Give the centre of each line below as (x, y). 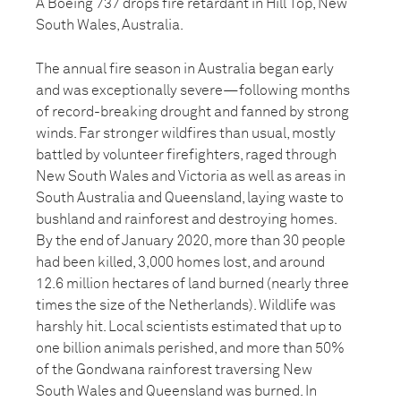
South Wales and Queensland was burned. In (176, 391)
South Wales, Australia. (110, 25)
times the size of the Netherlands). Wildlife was (186, 305)
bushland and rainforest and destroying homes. (186, 219)
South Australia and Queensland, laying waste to (190, 198)
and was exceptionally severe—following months (193, 90)
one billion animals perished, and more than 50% (190, 348)
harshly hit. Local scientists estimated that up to (189, 327)
